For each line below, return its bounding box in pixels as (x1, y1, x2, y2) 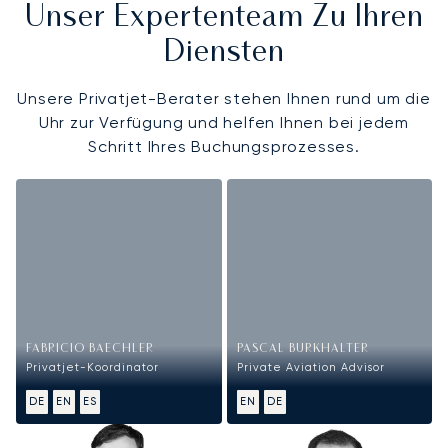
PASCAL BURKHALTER (236, 344, 369, 356)
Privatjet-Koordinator (26, 361, 159, 375)
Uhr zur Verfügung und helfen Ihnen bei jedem (38, 112, 410, 132)
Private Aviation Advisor (236, 361, 385, 375)
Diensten (163, 38, 285, 68)
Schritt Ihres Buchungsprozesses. (88, 136, 360, 156)
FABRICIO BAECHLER (26, 344, 154, 356)
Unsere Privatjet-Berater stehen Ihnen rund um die (17, 88, 431, 108)
